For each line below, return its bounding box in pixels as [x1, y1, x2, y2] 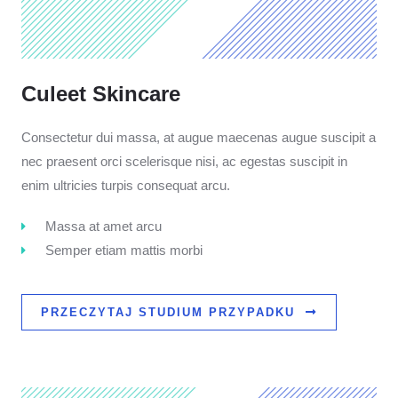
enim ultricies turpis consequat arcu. [21, 178, 230, 193]
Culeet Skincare [21, 82, 180, 106]
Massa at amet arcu [44, 219, 162, 234]
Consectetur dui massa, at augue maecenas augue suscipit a [21, 130, 376, 145]
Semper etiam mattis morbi [44, 243, 203, 258]
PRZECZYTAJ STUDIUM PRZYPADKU [41, 306, 295, 319]
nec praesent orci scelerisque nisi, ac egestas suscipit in [21, 154, 347, 169]
